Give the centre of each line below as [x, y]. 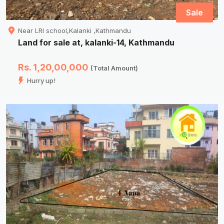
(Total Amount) [114, 68]
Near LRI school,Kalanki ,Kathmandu [74, 31]
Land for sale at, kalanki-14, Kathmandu [96, 43]
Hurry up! [41, 81]
